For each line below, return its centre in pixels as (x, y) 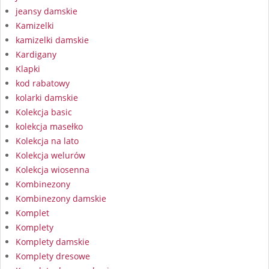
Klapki (28, 69)
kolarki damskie (47, 98)
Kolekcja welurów (50, 156)
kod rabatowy (43, 83)
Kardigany (36, 55)
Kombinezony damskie (61, 199)
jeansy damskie (47, 11)
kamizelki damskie (52, 40)
